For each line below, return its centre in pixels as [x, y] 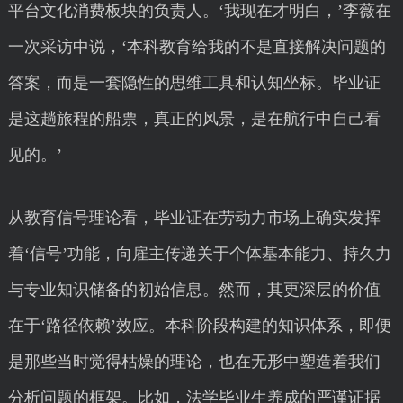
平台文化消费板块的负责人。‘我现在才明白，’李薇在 [199, 11]
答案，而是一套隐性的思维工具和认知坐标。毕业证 [194, 83]
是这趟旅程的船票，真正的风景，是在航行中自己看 [194, 119]
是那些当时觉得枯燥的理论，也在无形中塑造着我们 [194, 362]
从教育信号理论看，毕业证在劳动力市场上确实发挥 [194, 218]
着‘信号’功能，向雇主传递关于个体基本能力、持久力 [199, 254]
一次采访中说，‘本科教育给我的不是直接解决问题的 [197, 47]
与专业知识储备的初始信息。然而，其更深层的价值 [194, 290]
